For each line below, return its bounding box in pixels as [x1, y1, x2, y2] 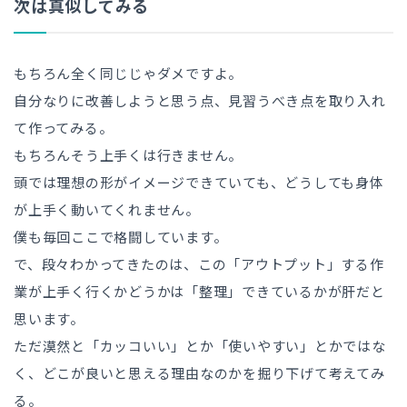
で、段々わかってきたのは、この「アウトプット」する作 [14, 256, 384, 273]
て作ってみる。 [14, 120, 114, 137]
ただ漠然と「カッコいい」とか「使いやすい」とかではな [14, 338, 386, 355]
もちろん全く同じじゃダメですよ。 [14, 65, 243, 83]
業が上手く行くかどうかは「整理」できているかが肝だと [14, 283, 385, 301]
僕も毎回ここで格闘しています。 [14, 229, 228, 246]
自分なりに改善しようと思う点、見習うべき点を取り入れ [14, 93, 386, 110]
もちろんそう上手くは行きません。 [14, 147, 243, 164]
